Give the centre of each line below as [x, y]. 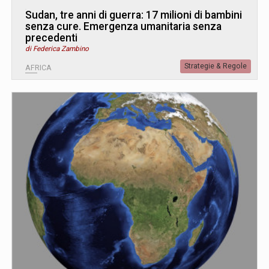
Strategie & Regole [216, 66]
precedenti [51, 38]
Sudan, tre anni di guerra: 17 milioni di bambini [134, 15]
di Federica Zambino [57, 49]
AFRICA [38, 68]
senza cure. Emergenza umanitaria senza [123, 27]
